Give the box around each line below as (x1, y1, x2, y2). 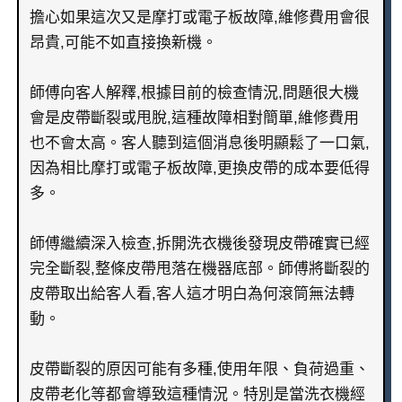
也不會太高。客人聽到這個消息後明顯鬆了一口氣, (29, 135, 370, 153)
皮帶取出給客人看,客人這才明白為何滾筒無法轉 (29, 285, 354, 303)
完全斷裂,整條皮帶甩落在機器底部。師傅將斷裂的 (29, 260, 370, 278)
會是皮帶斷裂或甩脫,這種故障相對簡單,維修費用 (29, 109, 359, 127)
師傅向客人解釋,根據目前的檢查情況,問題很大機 (29, 84, 359, 102)
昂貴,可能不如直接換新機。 (29, 34, 217, 52)
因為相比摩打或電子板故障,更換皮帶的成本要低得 (29, 160, 370, 178)
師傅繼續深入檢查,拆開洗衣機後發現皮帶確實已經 (29, 235, 370, 253)
